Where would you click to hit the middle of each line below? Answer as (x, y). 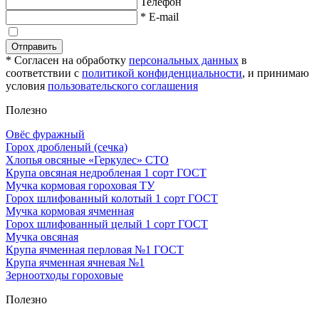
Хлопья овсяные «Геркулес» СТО (87, 159)
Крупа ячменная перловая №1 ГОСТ (95, 249)
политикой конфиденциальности (162, 73)
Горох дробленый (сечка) (67, 147)
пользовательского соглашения (123, 85)
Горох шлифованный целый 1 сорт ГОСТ (107, 224)
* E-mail (159, 16)
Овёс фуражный (45, 134)
